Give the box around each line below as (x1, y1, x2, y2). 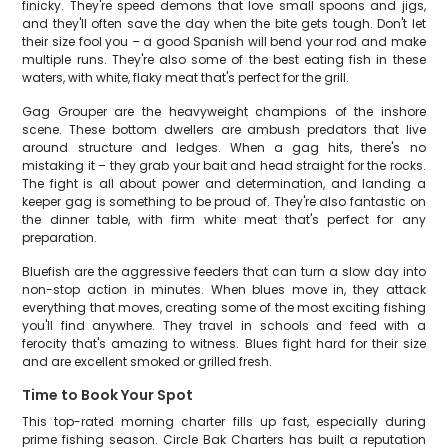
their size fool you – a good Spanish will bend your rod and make (22, 33, 426, 50)
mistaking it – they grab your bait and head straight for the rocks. (22, 157, 426, 174)
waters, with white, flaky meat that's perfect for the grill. (22, 69, 350, 86)
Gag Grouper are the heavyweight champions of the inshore (22, 103, 426, 120)
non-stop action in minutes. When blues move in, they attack (22, 281, 426, 298)
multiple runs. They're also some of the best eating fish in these (22, 51, 426, 68)
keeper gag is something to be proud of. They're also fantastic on (22, 193, 426, 210)
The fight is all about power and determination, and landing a (22, 175, 426, 192)
